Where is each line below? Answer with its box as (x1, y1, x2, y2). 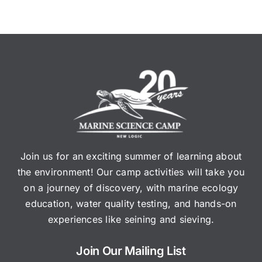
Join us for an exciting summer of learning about (20, 150, 242, 162)
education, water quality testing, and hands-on (25, 198, 237, 209)
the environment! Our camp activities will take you (18, 166, 244, 178)
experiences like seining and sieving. (47, 213, 215, 225)
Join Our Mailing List (76, 244, 186, 258)
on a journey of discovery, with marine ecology (23, 182, 239, 194)
